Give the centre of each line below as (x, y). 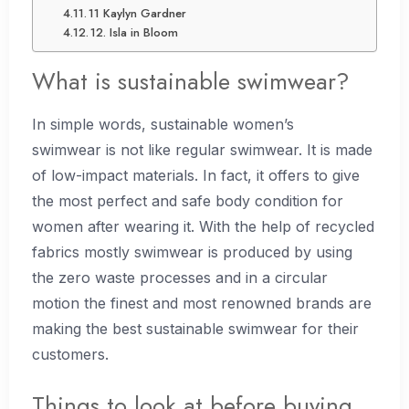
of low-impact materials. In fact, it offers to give (196, 176)
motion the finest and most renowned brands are (202, 304)
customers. (73, 355)
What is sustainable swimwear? (191, 82)
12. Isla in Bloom (135, 33)
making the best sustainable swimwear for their (195, 329)
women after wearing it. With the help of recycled (203, 227)
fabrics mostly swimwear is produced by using (192, 252)
